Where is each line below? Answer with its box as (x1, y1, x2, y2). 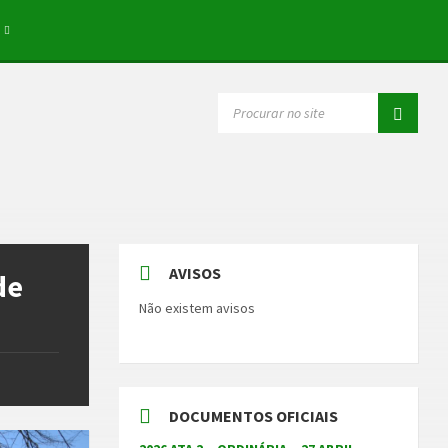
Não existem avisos (139, 299, 256, 318)
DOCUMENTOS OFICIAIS (169, 406, 339, 427)
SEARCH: (217, 92, 271, 110)
